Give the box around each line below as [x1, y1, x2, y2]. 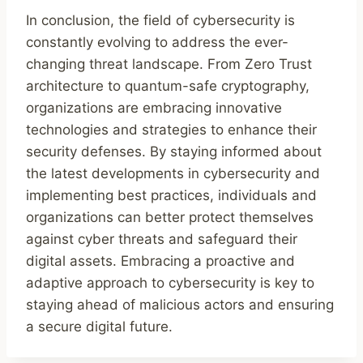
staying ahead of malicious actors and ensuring [26, 297, 334, 314]
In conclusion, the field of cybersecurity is [26, 12, 295, 29]
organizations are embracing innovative [26, 100, 282, 117]
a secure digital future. [26, 318, 173, 335]
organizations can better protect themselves [26, 209, 314, 226]
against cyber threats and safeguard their [26, 231, 297, 248]
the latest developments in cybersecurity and [26, 165, 320, 182]
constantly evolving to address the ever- [26, 34, 288, 51]
